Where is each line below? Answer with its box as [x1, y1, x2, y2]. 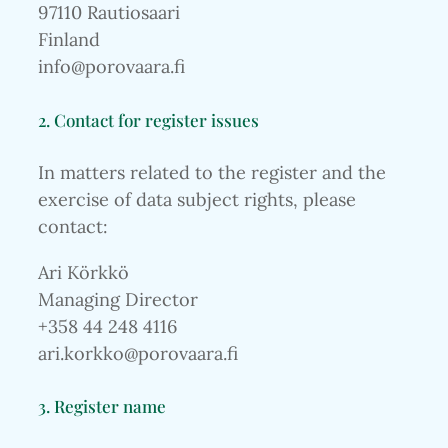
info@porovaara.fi [38, 55, 185, 79]
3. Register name [38, 394, 166, 418]
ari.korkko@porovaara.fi [38, 341, 238, 365]
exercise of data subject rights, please [38, 188, 356, 212]
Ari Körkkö [38, 260, 129, 284]
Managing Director [38, 287, 198, 311]
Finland [38, 28, 100, 52]
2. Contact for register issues [38, 107, 259, 131]
